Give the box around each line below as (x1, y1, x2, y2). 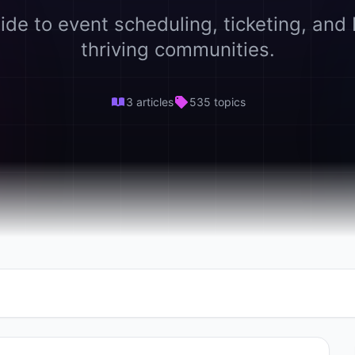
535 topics (189, 95, 246, 109)
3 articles (125, 95, 174, 109)
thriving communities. (80, 38, 275, 61)
